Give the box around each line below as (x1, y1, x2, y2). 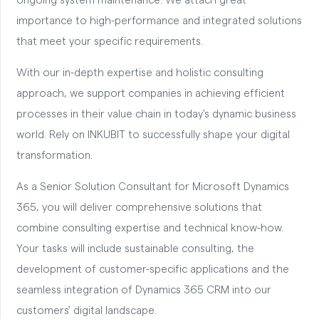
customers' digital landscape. (16, 305, 157, 316)
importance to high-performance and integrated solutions (16, 16, 302, 26)
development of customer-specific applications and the (16, 264, 289, 275)
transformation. (16, 150, 93, 161)
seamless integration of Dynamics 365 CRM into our (16, 285, 271, 296)
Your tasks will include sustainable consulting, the (16, 244, 254, 254)
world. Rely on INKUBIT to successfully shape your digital (16, 130, 290, 140)
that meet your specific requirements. (16, 36, 203, 47)
